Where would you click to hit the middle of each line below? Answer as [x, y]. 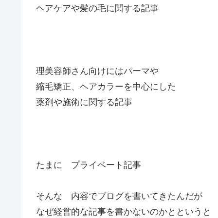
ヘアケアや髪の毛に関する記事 [97, 9]
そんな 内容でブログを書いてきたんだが [119, 196]
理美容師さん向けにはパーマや [97, 71]
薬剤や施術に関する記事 [84, 102]
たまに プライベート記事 [89, 165]
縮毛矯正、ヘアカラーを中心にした [106, 86]
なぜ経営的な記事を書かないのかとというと [124, 212]
